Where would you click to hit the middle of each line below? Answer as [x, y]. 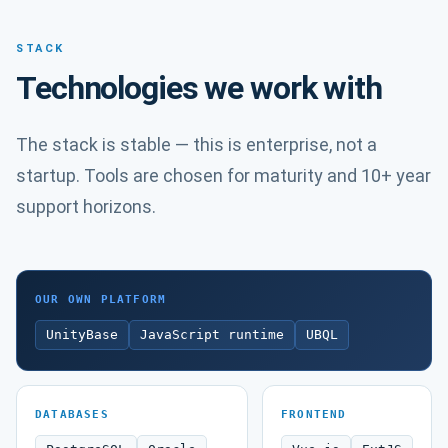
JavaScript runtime [212, 334]
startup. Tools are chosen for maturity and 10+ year [223, 175]
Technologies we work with [199, 88]
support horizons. [86, 206]
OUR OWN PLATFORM [101, 299]
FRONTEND [314, 414]
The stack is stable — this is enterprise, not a [196, 144]
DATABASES [72, 414]
